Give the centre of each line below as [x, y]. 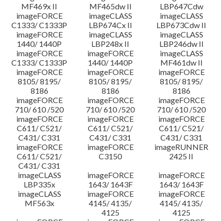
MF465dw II [110, 6]
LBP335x [39, 184]
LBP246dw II [181, 44]
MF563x [39, 203]
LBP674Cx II [110, 25]
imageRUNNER [182, 147]
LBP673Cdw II [182, 25]
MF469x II [39, 6]
